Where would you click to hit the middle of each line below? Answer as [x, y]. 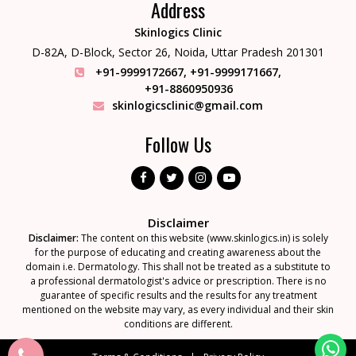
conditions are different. [178, 323]
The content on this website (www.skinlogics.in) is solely [203, 238]
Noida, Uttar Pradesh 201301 [249, 52]
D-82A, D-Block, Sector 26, [103, 52]
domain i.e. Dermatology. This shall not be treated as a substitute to [178, 266]
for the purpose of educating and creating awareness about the [178, 252]
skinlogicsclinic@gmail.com [188, 105]
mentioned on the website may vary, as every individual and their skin [178, 309]
